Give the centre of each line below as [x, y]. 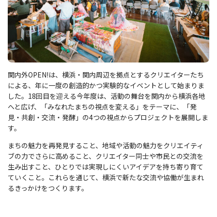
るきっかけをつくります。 [48, 188]
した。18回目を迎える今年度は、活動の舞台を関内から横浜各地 [107, 96]
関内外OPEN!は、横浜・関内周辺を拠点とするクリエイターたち [106, 74]
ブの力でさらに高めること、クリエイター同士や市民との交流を [106, 156]
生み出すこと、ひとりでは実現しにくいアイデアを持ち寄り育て [106, 166]
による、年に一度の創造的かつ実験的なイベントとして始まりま [106, 85]
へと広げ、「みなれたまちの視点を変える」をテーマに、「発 [102, 106]
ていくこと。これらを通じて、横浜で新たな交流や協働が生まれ [106, 177]
